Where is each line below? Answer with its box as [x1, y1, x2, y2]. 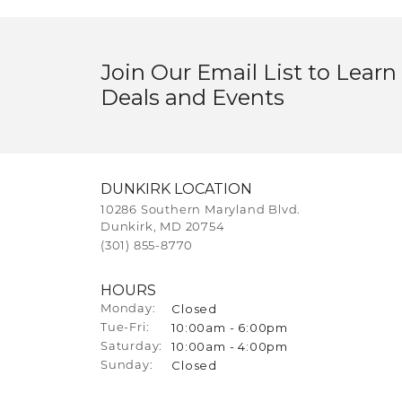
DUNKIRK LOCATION [100, 179, 252, 197]
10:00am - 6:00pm [171, 319, 289, 335]
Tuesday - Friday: [149, 321, 259, 334]
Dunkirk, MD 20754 [100, 221, 225, 233]
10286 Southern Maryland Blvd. [100, 204, 301, 216]
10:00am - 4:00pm [171, 338, 289, 354]
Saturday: [100, 340, 163, 353]
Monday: [100, 302, 156, 315]
